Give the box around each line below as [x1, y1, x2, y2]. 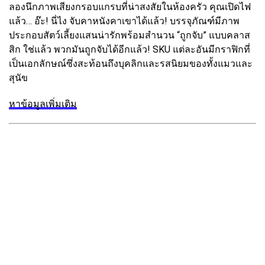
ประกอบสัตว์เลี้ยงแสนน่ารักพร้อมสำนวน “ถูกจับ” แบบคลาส [9, 30, 250, 41]
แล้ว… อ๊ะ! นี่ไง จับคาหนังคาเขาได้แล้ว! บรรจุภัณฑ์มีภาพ [9, 15, 240, 27]
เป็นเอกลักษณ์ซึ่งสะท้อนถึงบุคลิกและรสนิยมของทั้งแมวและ [9, 58, 253, 70]
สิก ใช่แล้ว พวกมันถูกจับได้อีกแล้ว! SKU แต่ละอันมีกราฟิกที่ [9, 44, 250, 56]
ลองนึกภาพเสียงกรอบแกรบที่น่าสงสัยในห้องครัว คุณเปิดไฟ [9, 1, 251, 13]
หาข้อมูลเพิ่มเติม [9, 98, 77, 110]
